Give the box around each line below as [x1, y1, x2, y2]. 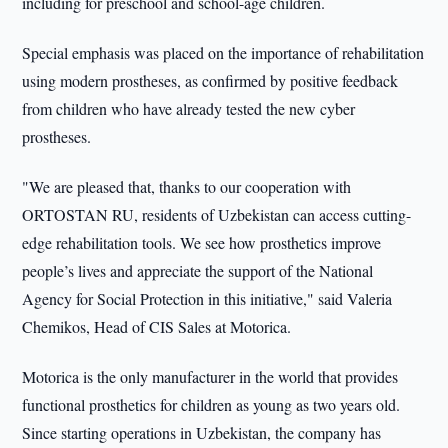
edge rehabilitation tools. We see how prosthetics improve [22, 232, 382, 253]
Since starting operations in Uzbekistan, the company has [22, 422, 382, 443]
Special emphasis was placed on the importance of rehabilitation [22, 42, 425, 63]
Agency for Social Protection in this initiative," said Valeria [22, 288, 393, 309]
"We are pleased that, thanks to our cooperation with [22, 176, 352, 197]
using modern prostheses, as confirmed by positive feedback [22, 70, 399, 91]
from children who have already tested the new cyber [22, 98, 356, 119]
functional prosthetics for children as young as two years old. [22, 394, 401, 415]
